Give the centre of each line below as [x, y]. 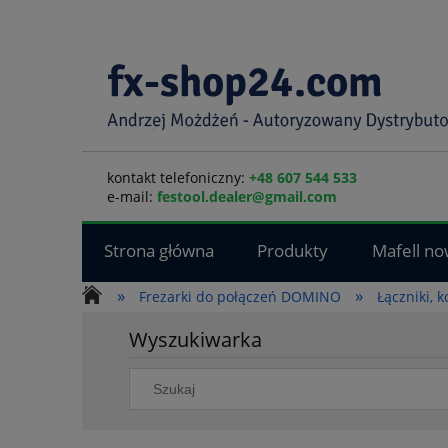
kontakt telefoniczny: [178, 177]
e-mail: [132, 196]
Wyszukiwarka [196, 340]
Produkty [293, 251]
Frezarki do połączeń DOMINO [240, 296]
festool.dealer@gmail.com [247, 196]
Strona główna [158, 251]
